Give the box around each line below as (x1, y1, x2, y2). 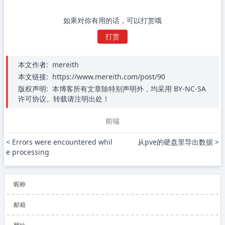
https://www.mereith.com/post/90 (52, 72, 165, 81)
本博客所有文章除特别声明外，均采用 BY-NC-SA (52, 84, 206, 93)
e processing (6, 147, 49, 157)
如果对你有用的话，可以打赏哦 (63, 16, 162, 25)
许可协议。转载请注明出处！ (18, 94, 109, 103)
